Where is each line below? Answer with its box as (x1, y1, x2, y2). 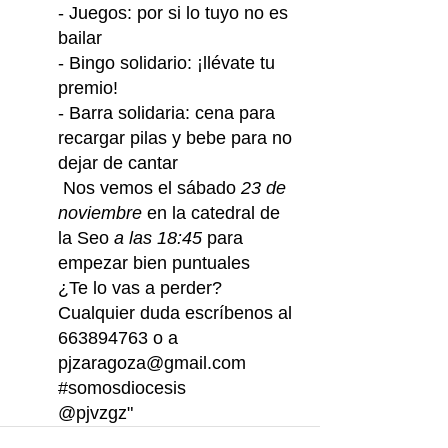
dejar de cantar (58, 153, 178, 173)
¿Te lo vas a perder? (58, 278, 222, 298)
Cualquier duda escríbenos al (58, 303, 297, 323)
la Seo (58, 228, 114, 248)
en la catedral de (142, 203, 285, 223)
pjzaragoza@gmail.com (58, 353, 246, 373)
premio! (58, 78, 118, 98)
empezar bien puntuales (58, 253, 250, 273)
